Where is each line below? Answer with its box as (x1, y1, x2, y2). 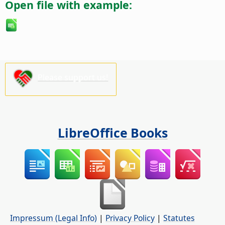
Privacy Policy (105, 212, 155, 224)
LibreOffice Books (57, 124, 168, 142)
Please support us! (38, 72, 108, 83)
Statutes (163, 212, 195, 224)
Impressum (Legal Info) (10, 212, 97, 224)
